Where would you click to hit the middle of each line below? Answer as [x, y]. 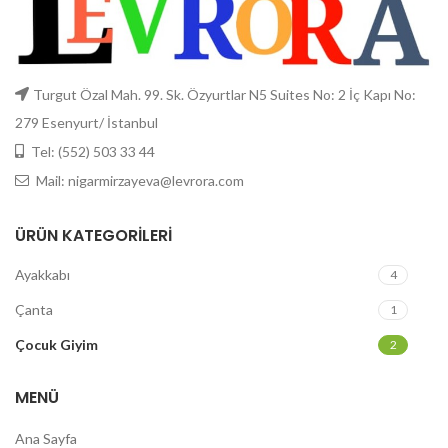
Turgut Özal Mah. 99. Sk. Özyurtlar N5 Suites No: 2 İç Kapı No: [224, 94]
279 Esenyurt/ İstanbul [86, 122]
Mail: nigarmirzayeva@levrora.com [138, 180]
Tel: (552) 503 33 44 [91, 151]
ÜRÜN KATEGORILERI [93, 235]
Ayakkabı [42, 274]
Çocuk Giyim [56, 344]
